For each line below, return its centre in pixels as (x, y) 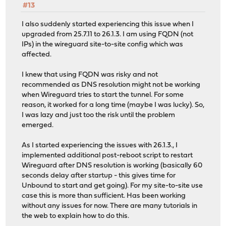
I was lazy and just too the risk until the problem (99, 115)
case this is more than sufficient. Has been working (104, 196)
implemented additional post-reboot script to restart (107, 155)
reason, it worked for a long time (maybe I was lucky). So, (113, 105)
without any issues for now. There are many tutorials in (110, 206)
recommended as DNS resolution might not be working (111, 85)
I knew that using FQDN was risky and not (90, 75)
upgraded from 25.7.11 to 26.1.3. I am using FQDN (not (108, 34)
